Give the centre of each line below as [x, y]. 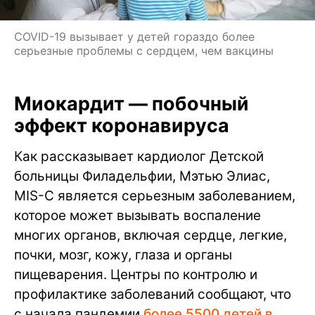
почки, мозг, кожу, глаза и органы [123, 255]
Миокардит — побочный [131, 104]
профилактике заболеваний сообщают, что [153, 295]
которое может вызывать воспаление [137, 216]
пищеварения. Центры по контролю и [136, 275]
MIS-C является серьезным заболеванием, [155, 196]
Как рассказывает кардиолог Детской [139, 157]
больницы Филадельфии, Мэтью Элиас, [142, 176]
